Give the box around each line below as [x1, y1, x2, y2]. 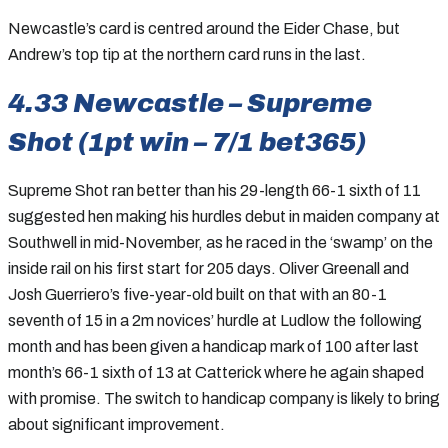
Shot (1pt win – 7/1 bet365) [8, 127, 366, 156]
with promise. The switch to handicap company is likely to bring [8, 389, 440, 407]
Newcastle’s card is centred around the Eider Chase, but [8, 19, 400, 37]
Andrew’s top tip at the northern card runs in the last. [8, 45, 366, 63]
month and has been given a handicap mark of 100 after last [8, 337, 419, 355]
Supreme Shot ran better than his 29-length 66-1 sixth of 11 [8, 181, 421, 199]
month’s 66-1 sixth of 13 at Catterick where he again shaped [8, 363, 424, 381]
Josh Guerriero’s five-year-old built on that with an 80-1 [8, 285, 387, 303]
